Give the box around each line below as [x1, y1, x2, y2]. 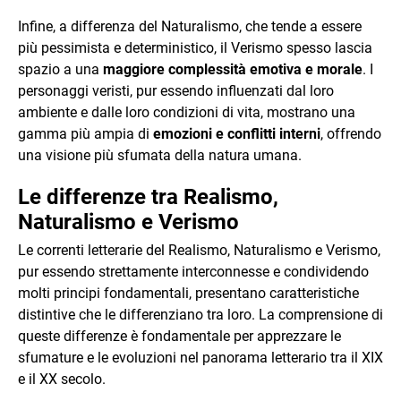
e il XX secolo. [18, 371, 106, 388]
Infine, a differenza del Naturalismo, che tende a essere [18, 18, 362, 35]
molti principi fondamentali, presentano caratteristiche [18, 285, 359, 302]
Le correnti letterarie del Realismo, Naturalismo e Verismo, [18, 242, 380, 259]
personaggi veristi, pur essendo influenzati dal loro [18, 82, 334, 99]
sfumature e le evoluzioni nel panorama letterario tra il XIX [18, 349, 383, 366]
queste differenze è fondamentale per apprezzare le [18, 328, 341, 345]
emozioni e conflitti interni [153, 125, 320, 142]
